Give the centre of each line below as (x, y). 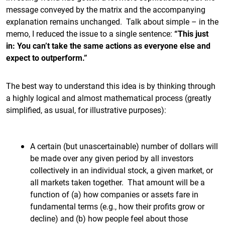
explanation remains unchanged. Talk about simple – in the (112, 21)
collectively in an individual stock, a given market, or (122, 170)
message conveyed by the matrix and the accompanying (106, 9)
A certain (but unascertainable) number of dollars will (124, 146)
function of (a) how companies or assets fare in (114, 194)
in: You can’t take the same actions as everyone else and (108, 45)
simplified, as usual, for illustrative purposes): (86, 110)
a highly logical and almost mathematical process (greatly (109, 98)
